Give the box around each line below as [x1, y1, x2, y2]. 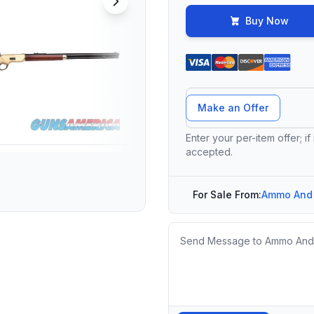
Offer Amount [185, 88, 259, 102]
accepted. [186, 146, 233, 158]
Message [179, 229, 226, 243]
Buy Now [245, 15, 289, 27]
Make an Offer [198, 102, 268, 114]
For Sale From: [192, 189, 261, 200]
